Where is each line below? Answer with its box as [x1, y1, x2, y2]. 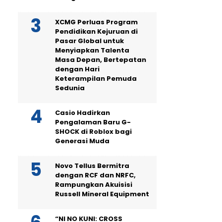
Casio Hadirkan [55, 108, 110, 117]
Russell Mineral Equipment [55, 189, 149, 199]
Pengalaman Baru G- [55, 117, 131, 127]
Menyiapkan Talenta [55, 46, 129, 55]
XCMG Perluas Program [55, 17, 138, 27]
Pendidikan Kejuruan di [55, 27, 138, 36]
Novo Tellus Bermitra [55, 161, 129, 170]
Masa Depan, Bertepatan [55, 55, 146, 64]
